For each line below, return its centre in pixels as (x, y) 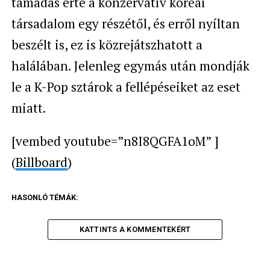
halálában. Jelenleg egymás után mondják (130, 65)
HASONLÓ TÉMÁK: (45, 197)
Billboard (41, 162)
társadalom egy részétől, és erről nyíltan (125, 23)
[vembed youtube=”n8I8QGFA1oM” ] (115, 141)
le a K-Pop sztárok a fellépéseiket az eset (126, 86)
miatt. (28, 108)
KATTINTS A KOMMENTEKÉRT (135, 229)
